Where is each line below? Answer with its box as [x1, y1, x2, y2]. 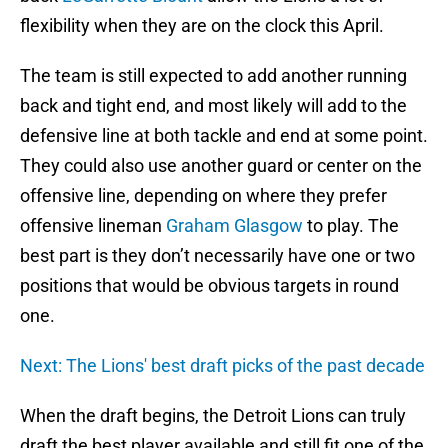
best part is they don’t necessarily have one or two [20, 245, 415, 267]
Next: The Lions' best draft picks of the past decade [20, 355, 425, 377]
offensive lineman [20, 215, 166, 237]
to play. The [303, 215, 399, 237]
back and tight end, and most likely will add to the [20, 95, 407, 117]
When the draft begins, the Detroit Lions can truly [20, 405, 406, 427]
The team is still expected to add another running [20, 65, 407, 87]
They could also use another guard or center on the [20, 155, 422, 177]
